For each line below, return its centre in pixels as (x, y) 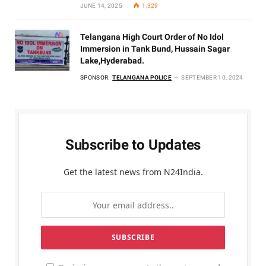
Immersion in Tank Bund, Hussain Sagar (155, 49)
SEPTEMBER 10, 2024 (212, 78)
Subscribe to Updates (133, 145)
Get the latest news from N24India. (133, 172)
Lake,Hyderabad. (112, 61)
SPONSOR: (96, 78)
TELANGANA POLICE (142, 78)
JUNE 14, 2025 (101, 6)
